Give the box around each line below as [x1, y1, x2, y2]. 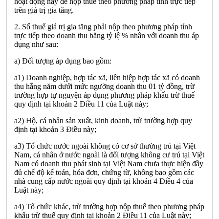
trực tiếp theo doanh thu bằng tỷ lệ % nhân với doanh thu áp [14, 31, 199, 40]
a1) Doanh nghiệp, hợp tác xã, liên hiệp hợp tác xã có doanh [14, 73, 200, 82]
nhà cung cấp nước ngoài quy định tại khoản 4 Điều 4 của [14, 176, 193, 185]
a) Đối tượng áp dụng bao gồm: [14, 56, 111, 65]
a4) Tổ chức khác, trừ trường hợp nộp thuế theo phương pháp [14, 202, 204, 211]
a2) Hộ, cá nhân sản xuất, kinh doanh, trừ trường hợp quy [14, 116, 192, 125]
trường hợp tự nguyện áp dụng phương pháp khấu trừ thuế [14, 90, 195, 99]
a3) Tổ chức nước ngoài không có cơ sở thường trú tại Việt [14, 141, 196, 150]
